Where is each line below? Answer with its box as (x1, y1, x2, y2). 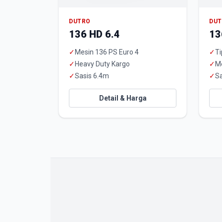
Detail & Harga (99, 94, 147, 102)
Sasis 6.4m (75, 72, 109, 80)
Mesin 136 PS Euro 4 (75, 48, 139, 56)
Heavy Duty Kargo (75, 60, 130, 68)
